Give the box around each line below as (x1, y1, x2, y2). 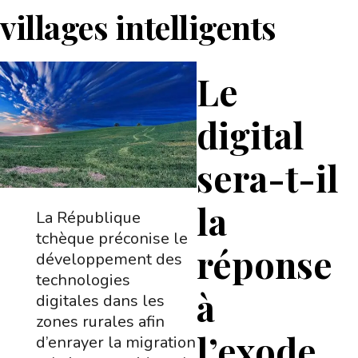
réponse (197, 240, 333, 288)
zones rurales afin (35, 311, 165, 332)
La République (35, 207, 141, 229)
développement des (35, 249, 182, 270)
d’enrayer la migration (35, 332, 196, 353)
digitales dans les (35, 290, 165, 312)
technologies (35, 269, 130, 291)
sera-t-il (197, 153, 340, 201)
